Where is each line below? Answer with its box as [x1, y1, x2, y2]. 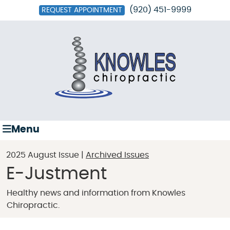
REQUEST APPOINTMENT [41, 7, 122, 14]
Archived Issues [86, 151, 149, 159]
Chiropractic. [7, 201, 60, 209]
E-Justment [6, 165, 107, 183]
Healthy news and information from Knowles [7, 189, 185, 197]
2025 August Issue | [6, 151, 86, 159]
